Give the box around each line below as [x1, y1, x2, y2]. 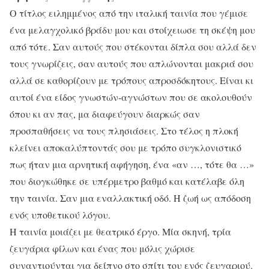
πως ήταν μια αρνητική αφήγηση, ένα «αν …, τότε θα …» [10, 158, 254, 171]
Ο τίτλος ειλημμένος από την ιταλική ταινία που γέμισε [10, 7, 248, 20]
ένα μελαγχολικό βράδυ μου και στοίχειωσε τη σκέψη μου [10, 23, 255, 37]
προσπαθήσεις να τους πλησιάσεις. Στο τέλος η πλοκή [10, 124, 238, 138]
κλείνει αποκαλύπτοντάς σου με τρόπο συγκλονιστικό [10, 141, 241, 154]
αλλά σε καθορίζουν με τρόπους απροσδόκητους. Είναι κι [10, 74, 253, 87]
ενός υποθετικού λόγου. [10, 208, 110, 222]
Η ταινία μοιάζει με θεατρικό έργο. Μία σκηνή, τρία [10, 225, 231, 238]
